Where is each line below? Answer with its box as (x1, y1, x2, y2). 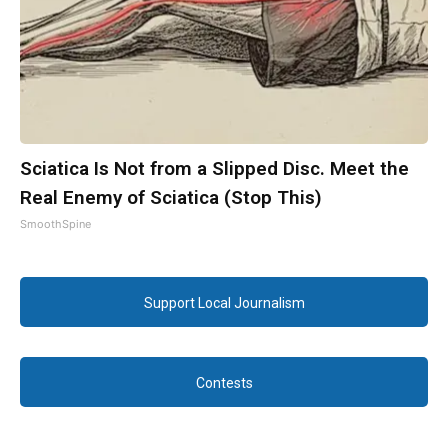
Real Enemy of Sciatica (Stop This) (20, 185, 322, 209)
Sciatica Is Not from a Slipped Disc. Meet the (20, 156, 409, 180)
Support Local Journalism (143, 295, 305, 312)
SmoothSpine (20, 216, 91, 231)
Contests (195, 375, 253, 392)
